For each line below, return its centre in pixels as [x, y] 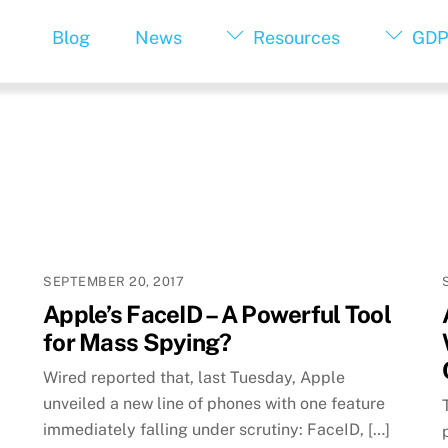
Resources [295, 38]
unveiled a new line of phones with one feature [214, 404]
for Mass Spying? [137, 341]
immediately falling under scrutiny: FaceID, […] [217, 430]
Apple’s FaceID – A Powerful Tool [217, 313]
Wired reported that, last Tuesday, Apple [194, 378]
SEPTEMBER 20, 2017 [114, 281]
